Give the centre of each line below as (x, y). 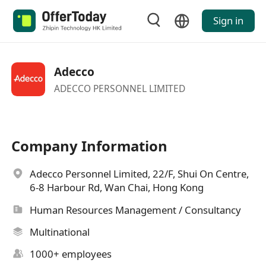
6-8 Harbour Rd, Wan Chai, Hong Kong (117, 188)
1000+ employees (71, 254)
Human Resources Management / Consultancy (136, 210)
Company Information (90, 146)
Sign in (228, 21)
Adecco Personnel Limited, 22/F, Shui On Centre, (140, 174)
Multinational (60, 232)
